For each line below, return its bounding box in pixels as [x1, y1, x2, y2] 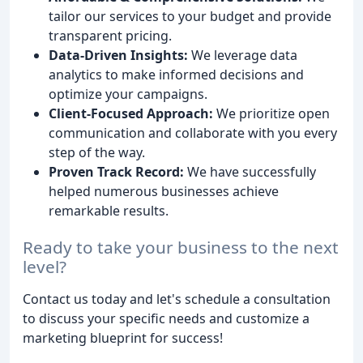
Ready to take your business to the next [23, 236, 339, 259]
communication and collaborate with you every [49, 124, 337, 143]
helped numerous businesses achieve [49, 182, 279, 201]
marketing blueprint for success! [23, 329, 223, 348]
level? [23, 255, 66, 279]
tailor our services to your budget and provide [49, 7, 331, 26]
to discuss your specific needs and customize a [23, 310, 310, 328]
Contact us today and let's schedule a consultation [23, 290, 331, 309]
